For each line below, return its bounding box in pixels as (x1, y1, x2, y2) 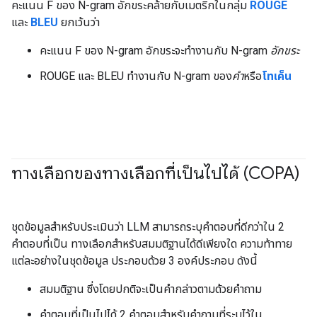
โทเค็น (262, 69, 292, 83)
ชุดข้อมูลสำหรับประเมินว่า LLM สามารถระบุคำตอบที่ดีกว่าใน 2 (11, 219, 284, 234)
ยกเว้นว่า (58, 15, 100, 29)
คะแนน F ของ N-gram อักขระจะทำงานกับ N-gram (40, 43, 270, 57)
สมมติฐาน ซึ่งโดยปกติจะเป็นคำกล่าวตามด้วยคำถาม (40, 282, 262, 296)
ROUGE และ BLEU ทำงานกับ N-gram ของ (40, 69, 232, 83)
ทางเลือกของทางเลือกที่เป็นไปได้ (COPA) (11, 162, 300, 184)
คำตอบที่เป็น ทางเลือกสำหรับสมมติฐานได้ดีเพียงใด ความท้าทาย (11, 236, 292, 250)
